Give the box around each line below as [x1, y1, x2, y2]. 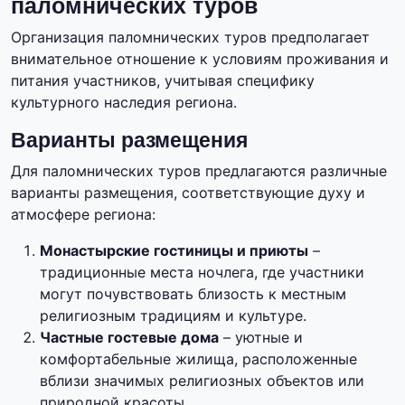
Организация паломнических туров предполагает [11, 28, 370, 47]
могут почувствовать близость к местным [40, 285, 346, 304]
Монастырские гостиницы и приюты [40, 241, 308, 260]
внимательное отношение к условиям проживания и [11, 50, 389, 69]
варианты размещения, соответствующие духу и [11, 184, 365, 202]
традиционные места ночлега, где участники [40, 263, 364, 282]
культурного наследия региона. [11, 93, 237, 112]
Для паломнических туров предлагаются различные [11, 162, 387, 181]
